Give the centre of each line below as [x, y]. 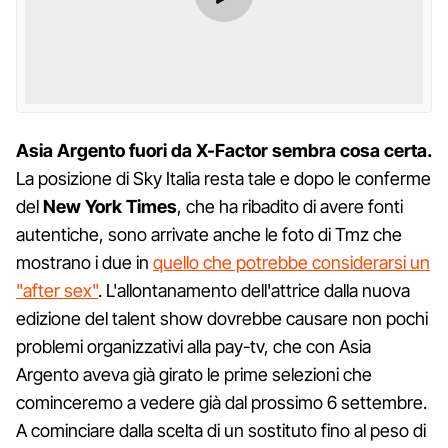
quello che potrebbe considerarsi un [291, 262]
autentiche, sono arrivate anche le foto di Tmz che [209, 234]
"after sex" [57, 290]
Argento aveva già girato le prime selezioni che [194, 374]
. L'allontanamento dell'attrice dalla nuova [254, 290]
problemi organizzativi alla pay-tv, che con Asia [193, 346]
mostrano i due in [84, 262]
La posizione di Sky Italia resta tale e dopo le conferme [223, 178]
